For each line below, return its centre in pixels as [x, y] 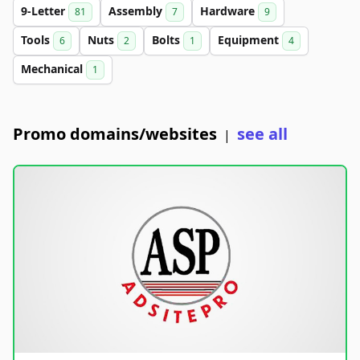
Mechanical [53, 69]
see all [262, 134]
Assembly [137, 11]
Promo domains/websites [115, 134]
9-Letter [45, 11]
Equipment [250, 40]
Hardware [229, 11]
